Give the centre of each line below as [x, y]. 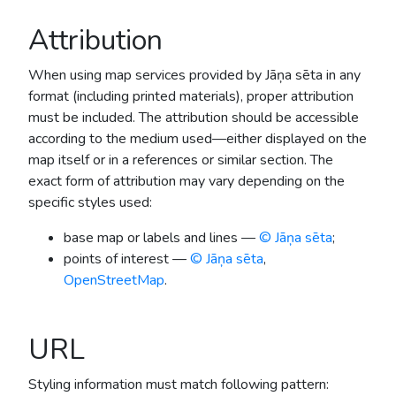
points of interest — [127, 259]
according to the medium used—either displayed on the [198, 139]
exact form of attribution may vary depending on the [187, 182]
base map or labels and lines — [161, 238]
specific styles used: [90, 203]
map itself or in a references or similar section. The [181, 160]
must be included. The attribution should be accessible [194, 118]
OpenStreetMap [114, 281]
